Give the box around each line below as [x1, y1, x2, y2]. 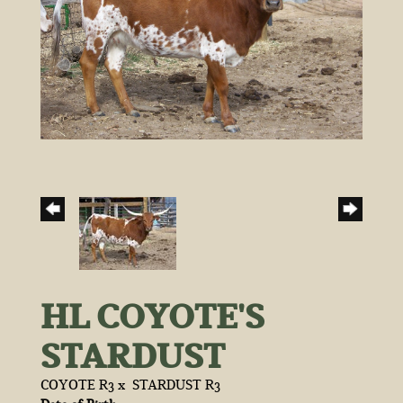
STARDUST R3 [132, 374, 220, 394]
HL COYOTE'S [40, 290, 264, 341]
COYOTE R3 [40, 374, 114, 394]
